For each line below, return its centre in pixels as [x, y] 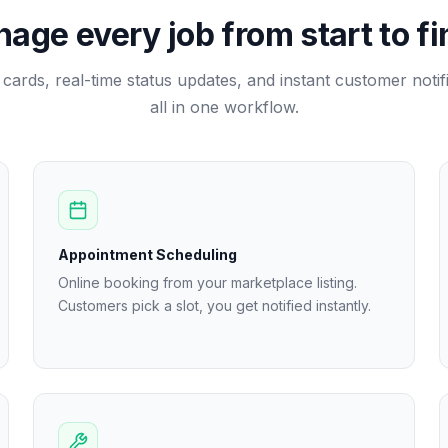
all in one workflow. [224, 107]
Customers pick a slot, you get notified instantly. [215, 305]
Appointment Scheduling [148, 254]
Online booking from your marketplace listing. [208, 282]
